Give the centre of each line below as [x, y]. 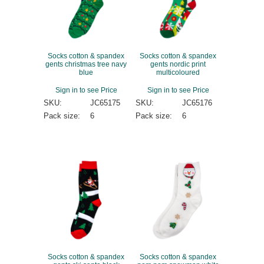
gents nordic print [178, 64]
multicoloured [178, 72]
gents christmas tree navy [86, 64]
